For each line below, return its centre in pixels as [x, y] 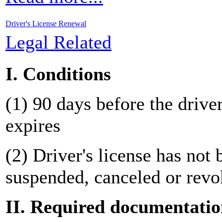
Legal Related [58, 42]
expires [33, 125]
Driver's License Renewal [46, 23]
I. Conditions [58, 74]
